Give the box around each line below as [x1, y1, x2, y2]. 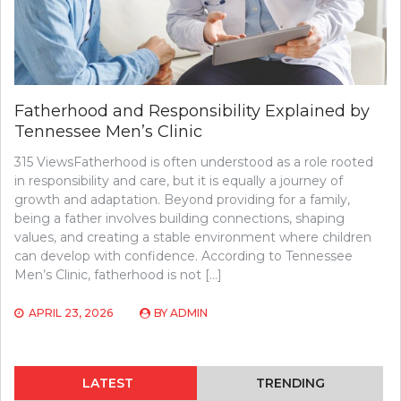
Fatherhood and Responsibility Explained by [14, 101, 370, 122]
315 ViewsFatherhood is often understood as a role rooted [14, 154, 373, 171]
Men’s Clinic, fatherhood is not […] [14, 267, 222, 284]
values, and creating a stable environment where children [14, 229, 371, 246]
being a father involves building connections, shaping [14, 210, 345, 227]
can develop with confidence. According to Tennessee [14, 248, 353, 265]
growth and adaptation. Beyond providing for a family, [14, 192, 350, 209]
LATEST [81, 375, 133, 392]
